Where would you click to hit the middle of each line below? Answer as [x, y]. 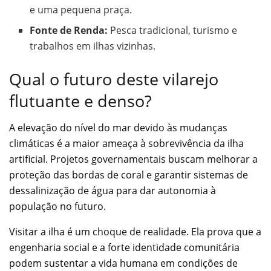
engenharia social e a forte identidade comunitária [124, 248]
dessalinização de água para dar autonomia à [113, 191]
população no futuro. [57, 207]
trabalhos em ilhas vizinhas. [93, 46]
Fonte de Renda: [69, 30]
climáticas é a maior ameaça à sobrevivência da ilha [126, 144]
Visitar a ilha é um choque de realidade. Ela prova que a [135, 232]
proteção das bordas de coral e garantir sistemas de [129, 175]
